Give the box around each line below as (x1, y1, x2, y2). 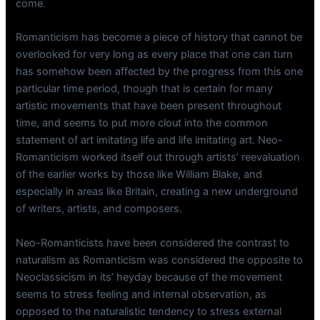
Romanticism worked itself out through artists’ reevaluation (16, 151, 301, 164)
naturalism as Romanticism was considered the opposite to (16, 253, 304, 266)
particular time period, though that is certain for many (16, 82, 274, 96)
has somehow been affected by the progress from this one (16, 65, 304, 79)
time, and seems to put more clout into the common (16, 116, 269, 130)
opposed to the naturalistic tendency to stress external (16, 304, 282, 318)
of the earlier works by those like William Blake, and (16, 168, 263, 181)
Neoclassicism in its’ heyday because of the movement (16, 270, 283, 284)
